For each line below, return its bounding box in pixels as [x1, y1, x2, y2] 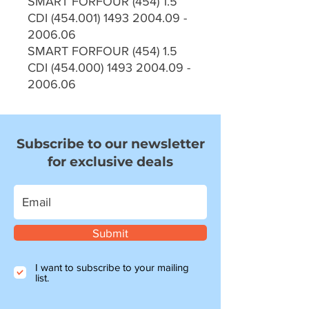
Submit [92, 226, 128, 240]
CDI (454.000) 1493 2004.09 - [28, 61, 190, 75]
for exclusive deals [48, 154, 173, 170]
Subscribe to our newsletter [16, 136, 205, 152]
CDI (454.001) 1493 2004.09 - [28, 11, 187, 26]
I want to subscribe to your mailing [35, 261, 189, 274]
